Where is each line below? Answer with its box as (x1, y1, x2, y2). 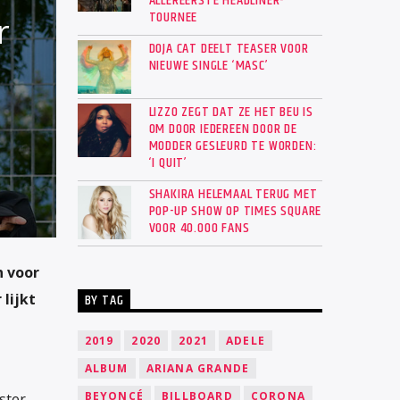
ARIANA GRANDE (146, 360, 250, 376)
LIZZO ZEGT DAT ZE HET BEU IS (148, 101, 313, 124)
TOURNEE (148, 6, 198, 29)
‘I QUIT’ (148, 152, 187, 175)
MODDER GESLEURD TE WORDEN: (148, 135, 317, 158)
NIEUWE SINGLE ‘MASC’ (148, 54, 269, 78)
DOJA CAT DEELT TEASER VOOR (148, 37, 309, 61)
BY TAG (84, 289, 124, 312)
